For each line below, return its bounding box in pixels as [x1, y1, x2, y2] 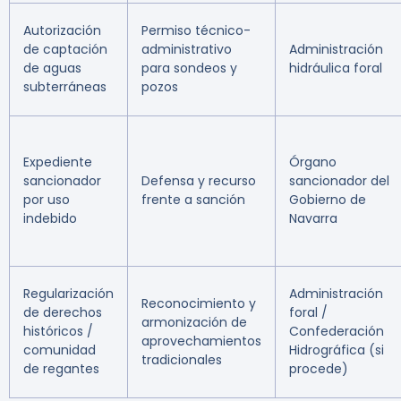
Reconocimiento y [141, 294, 256, 313]
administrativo [141, 40, 232, 59]
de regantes [23, 360, 99, 379]
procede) [289, 360, 348, 379]
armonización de [141, 313, 247, 332]
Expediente [23, 153, 92, 172]
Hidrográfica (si [289, 341, 384, 360]
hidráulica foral [289, 59, 382, 78]
